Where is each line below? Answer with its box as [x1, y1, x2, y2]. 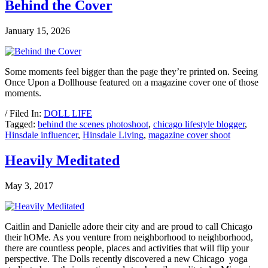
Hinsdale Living [83, 129, 144, 140]
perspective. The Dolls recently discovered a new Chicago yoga [5, 253, 248, 264]
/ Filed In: [5, 108, 44, 118]
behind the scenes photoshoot [38, 118, 148, 129]
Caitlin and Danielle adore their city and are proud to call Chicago [5, 221, 252, 232]
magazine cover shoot [148, 129, 230, 140]
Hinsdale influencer [5, 129, 78, 140]
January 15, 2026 [5, 25, 70, 36]
